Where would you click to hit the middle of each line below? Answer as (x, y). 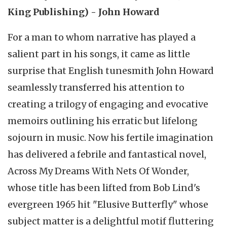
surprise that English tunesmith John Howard (111, 70)
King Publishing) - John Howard (84, 12)
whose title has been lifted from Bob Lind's (104, 187)
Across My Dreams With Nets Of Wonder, (98, 171)
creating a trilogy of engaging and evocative (108, 104)
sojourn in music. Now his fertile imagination (110, 137)
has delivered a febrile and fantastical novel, (107, 154)
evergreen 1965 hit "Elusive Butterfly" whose (108, 204)
